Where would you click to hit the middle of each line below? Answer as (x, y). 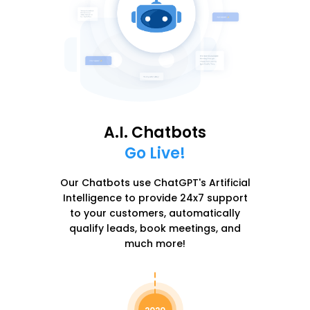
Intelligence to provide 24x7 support (155, 198)
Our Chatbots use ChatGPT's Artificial (155, 183)
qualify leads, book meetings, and (155, 229)
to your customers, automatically (155, 213)
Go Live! (155, 154)
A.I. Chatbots (155, 133)
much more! (155, 244)
